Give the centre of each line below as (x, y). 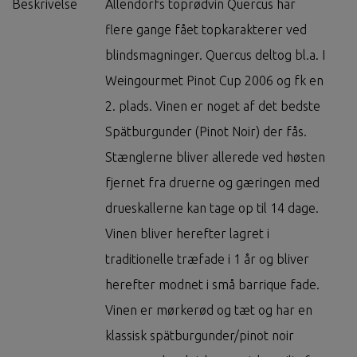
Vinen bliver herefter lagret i (187, 234)
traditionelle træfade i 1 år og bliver (207, 259)
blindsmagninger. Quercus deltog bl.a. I (215, 55)
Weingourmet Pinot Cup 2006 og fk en (214, 81)
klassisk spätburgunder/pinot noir (200, 336)
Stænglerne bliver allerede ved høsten (215, 157)
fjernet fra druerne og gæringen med (212, 183)
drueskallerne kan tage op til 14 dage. (212, 208)
